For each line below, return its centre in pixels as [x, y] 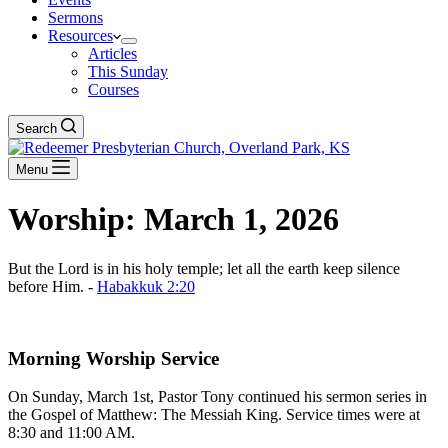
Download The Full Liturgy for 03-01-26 [138, 319]
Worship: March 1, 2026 [173, 219]
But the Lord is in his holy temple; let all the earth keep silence [204, 268]
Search [36, 128]
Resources [80, 35]
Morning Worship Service [113, 358]
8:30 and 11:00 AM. [71, 433]
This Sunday [128, 71]
